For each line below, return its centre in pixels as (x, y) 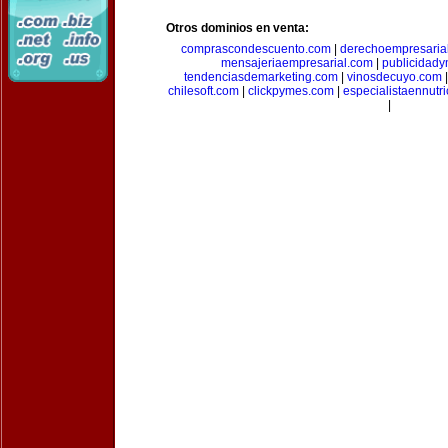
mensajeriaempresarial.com (296, 63)
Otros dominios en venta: (237, 28)
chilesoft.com (203, 91)
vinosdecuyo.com (394, 77)
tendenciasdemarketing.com (260, 77)
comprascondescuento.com (256, 49)
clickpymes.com (291, 91)
